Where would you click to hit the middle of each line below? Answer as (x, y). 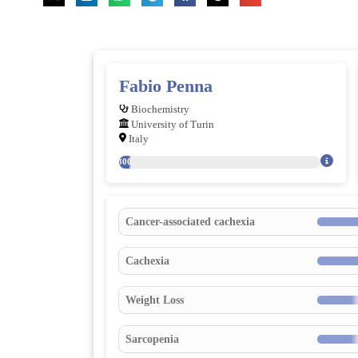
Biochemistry (159, 110)
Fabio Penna (165, 86)
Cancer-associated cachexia (190, 221)
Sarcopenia (152, 338)
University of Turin (171, 124)
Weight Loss (154, 299)
